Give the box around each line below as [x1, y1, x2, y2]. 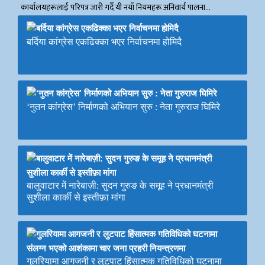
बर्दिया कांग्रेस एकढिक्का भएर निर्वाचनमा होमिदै [27, 36, 182, 47]
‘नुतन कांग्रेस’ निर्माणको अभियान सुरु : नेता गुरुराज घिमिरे [27, 101, 220, 112]
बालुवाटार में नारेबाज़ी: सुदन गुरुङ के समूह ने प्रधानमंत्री [27, 180, 214, 190]
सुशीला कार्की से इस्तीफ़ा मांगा [27, 192, 125, 202]
